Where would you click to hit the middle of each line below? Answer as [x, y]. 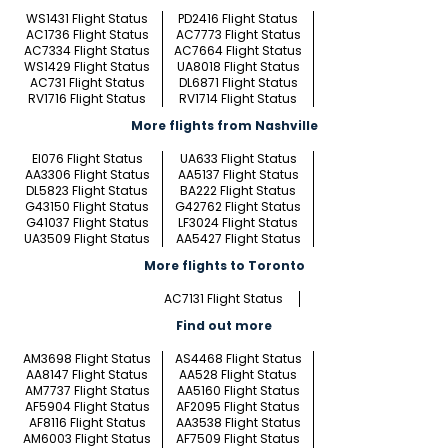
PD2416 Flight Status [238, 19]
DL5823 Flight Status [87, 191]
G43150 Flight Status [87, 207]
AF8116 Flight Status [87, 423]
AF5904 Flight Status [87, 407]
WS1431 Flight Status [87, 19]
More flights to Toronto [224, 266]
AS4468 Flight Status [238, 359]
